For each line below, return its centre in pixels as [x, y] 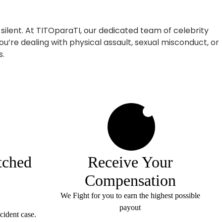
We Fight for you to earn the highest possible [130, 195]
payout [130, 207]
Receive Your [130, 162]
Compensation [130, 180]
